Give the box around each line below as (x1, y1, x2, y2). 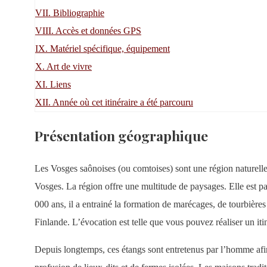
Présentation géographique (35, 126, 208, 145)
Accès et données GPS (55, 26, 141, 36)
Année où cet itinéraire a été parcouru (52, 97, 193, 108)
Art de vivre (46, 61, 92, 72)
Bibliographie (53, 8, 104, 18)
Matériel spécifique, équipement (50, 44, 170, 54)
